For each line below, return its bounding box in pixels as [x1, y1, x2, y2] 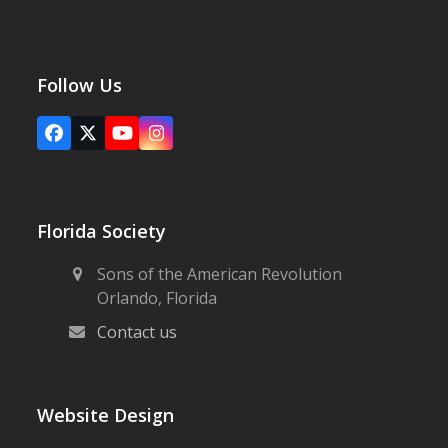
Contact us [97, 321, 178, 343]
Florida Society [37, 219, 167, 243]
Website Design [37, 403, 175, 427]
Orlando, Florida [97, 287, 218, 309]
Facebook [52, 128, 136, 153]
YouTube [120, 128, 198, 153]
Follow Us [37, 73, 123, 97]
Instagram [154, 128, 244, 153]
